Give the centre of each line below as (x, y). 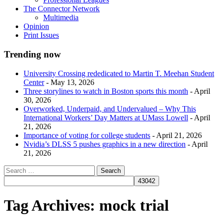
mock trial (134, 206)
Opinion (36, 27)
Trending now (32, 55)
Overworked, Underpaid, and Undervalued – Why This (110, 109)
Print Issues (41, 35)
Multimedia (61, 18)
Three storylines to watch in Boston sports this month (106, 91)
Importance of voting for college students (87, 135)
